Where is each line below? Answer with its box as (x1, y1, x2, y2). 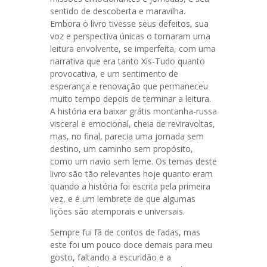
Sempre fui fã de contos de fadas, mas (50, 226, 200, 238)
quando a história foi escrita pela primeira (50, 181, 210, 192)
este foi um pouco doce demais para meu (50, 239, 212, 250)
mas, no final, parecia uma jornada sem (50, 131, 204, 142)
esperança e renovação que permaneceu (50, 80, 208, 92)
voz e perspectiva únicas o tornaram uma (50, 30, 210, 42)
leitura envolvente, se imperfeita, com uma (50, 43, 216, 54)
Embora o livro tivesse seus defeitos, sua (50, 18, 209, 29)
